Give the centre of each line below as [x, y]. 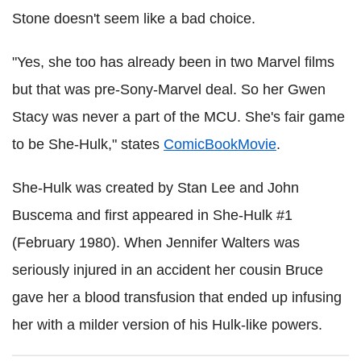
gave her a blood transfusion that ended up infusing [177, 298]
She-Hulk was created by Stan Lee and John [156, 188]
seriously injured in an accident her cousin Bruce [168, 270]
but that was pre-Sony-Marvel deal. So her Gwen [169, 90]
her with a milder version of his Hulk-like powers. [167, 325]
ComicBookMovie [220, 145]
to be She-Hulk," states [88, 145]
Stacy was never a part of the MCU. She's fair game [178, 117]
